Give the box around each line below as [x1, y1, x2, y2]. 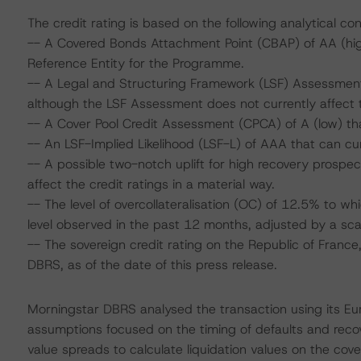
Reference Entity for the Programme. [27, 55, 244, 72]
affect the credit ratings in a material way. [27, 176, 275, 193]
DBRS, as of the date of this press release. [27, 256, 277, 273]
